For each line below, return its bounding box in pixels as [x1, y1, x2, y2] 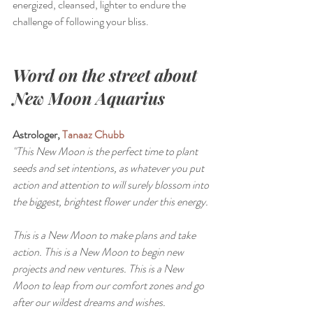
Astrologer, [13, 126, 62, 143]
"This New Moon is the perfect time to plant [13, 143, 200, 160]
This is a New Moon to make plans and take [13, 227, 198, 244]
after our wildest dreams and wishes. [13, 294, 166, 311]
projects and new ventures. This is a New [13, 261, 186, 277]
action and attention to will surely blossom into [13, 177, 211, 194]
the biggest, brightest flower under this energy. [13, 194, 208, 210]
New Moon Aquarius [13, 87, 165, 110]
